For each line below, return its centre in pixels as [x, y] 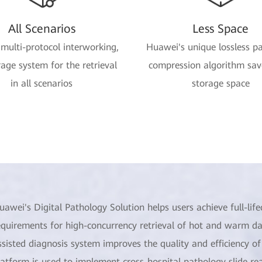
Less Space [220, 29]
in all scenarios [42, 83]
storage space [220, 83]
